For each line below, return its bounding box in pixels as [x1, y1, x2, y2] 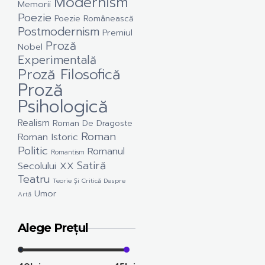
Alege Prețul [18, 220, 88, 235]
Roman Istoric [18, 129, 78, 144]
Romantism [51, 147, 85, 157]
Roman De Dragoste [53, 117, 132, 130]
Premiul [102, 25, 132, 39]
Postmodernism [18, 22, 99, 40]
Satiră [77, 157, 106, 174]
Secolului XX [18, 158, 74, 173]
